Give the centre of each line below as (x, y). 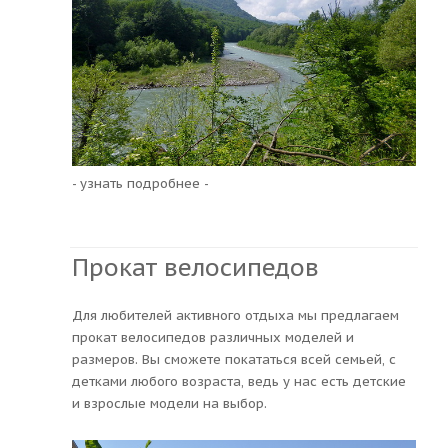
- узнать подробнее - (140, 183)
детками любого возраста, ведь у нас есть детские (239, 381)
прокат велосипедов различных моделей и (213, 337)
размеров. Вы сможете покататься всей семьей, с (234, 359)
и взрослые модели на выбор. (169, 403)
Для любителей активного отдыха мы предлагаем (235, 315)
